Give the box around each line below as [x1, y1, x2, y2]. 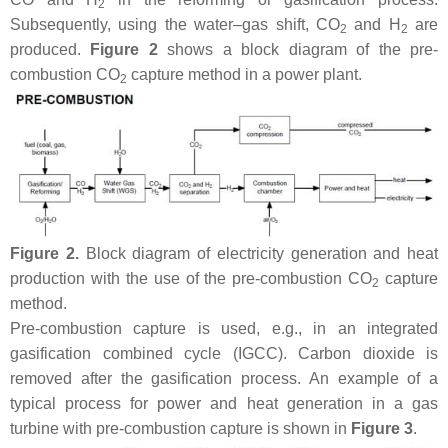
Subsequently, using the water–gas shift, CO [10, 16, 340, 34]
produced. [10, 41, 91, 59]
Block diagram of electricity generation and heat [78, 245, 438, 263]
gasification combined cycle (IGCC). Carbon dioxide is [10, 345, 438, 363]
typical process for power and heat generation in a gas [10, 395, 438, 413]
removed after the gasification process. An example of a [10, 370, 438, 388]
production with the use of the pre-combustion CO [10, 270, 373, 288]
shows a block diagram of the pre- [157, 41, 439, 59]
